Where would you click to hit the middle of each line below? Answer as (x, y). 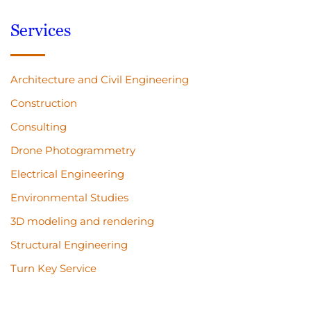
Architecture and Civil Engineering (100, 79)
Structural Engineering (69, 245)
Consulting (39, 127)
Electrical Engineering (67, 174)
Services (41, 30)
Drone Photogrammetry (73, 150)
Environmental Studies (69, 197)
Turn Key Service (53, 268)
